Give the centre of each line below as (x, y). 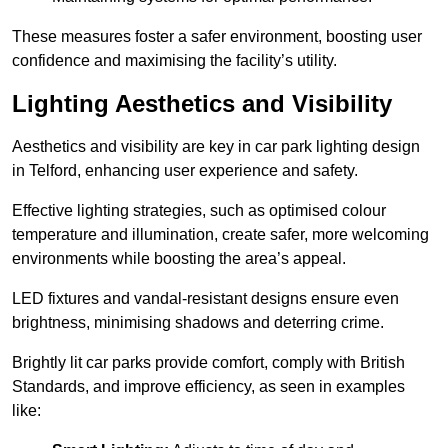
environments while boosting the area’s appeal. (179, 259)
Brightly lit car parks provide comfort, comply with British (208, 363)
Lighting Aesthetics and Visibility (202, 104)
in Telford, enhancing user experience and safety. (185, 171)
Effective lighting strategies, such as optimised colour (199, 211)
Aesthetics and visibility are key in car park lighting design (216, 147)
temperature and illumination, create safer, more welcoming (220, 235)
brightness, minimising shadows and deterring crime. (198, 323)
